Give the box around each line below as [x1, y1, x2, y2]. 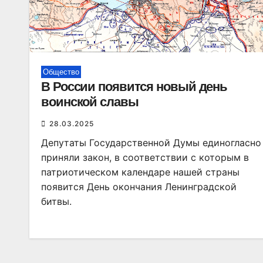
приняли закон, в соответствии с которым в [41, 151, 249, 163]
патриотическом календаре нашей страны [41, 166, 240, 178]
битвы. [41, 195, 72, 207]
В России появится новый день [41, 79, 228, 94]
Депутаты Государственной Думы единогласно [41, 137, 261, 149]
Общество [43, 68, 79, 76]
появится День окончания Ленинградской [41, 181, 237, 193]
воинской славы [41, 95, 139, 109]
